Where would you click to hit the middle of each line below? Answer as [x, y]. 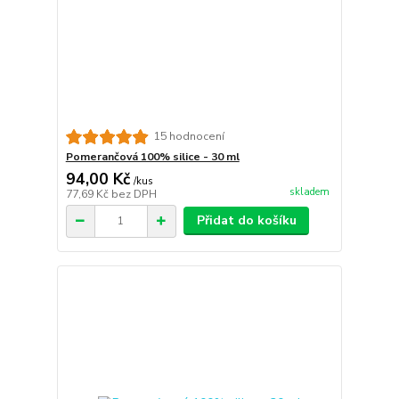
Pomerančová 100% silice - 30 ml [152, 157]
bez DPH [134, 194]
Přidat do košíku [246, 220]
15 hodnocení [189, 137]
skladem [309, 192]
